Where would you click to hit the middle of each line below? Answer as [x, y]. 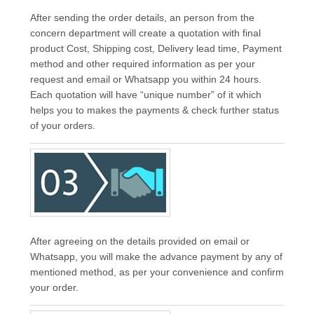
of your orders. [62, 125]
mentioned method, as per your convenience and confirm [157, 272]
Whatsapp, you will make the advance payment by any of [156, 257]
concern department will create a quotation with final [145, 33]
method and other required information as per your [142, 64]
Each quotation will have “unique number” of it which [145, 95]
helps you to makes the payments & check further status [154, 110]
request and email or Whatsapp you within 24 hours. [145, 79]
